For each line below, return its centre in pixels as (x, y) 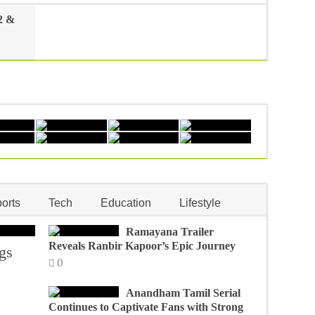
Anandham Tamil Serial (183, 293)
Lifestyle (200, 203)
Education (126, 203)
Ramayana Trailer (169, 232)
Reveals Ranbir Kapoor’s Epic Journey (142, 246)
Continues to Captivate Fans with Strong (146, 307)
